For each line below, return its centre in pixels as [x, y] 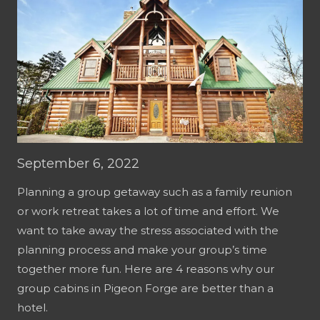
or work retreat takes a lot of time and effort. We [148, 211]
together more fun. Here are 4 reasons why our [146, 269]
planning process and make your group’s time [142, 250]
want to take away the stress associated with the [148, 230]
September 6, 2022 [78, 164]
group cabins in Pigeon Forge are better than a [145, 288]
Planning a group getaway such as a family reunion [155, 192]
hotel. [32, 307]
